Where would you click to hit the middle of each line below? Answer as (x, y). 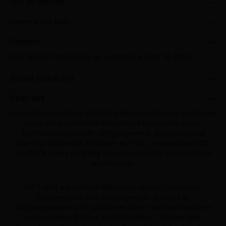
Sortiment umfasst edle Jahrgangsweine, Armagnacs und (113, 133)
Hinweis (25, 41)
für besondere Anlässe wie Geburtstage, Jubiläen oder (113, 218)
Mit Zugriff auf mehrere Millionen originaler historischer (113, 187)
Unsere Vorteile (41, 22)
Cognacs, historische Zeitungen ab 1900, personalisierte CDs (113, 144)
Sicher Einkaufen (42, 78)
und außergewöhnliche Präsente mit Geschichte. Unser (113, 123)
